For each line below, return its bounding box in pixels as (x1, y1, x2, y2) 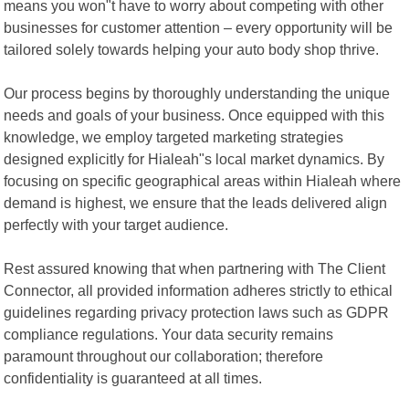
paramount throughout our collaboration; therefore (4, 347, 324, 364)
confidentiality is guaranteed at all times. (4, 369, 263, 386)
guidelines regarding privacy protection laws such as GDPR (4, 303, 390, 320)
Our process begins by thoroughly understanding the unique (4, 84, 391, 101)
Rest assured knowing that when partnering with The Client (4, 259, 386, 277)
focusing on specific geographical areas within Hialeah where (4, 172, 402, 189)
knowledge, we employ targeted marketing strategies (4, 128, 344, 145)
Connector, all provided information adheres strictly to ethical (4, 281, 393, 299)
